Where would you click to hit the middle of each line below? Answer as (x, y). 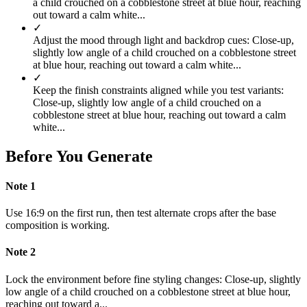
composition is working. (58, 225)
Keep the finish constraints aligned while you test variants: (158, 90)
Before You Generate (79, 156)
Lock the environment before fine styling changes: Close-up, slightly (153, 279)
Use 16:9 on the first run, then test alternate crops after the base (141, 213)
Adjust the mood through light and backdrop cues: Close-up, (163, 40)
